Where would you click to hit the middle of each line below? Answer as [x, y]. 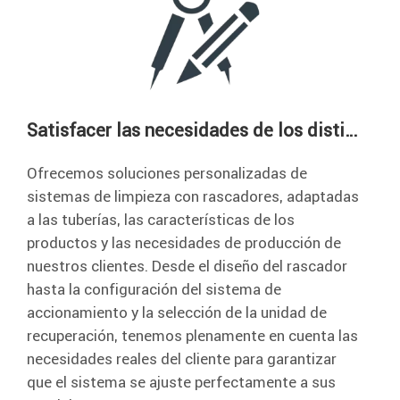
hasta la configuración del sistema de [154, 289]
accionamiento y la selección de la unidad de [177, 312]
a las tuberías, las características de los [161, 219]
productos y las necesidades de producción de [184, 242]
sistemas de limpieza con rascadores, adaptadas [193, 196]
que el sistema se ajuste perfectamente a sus [181, 382]
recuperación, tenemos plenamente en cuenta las [192, 335]
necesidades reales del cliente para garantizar [182, 358]
